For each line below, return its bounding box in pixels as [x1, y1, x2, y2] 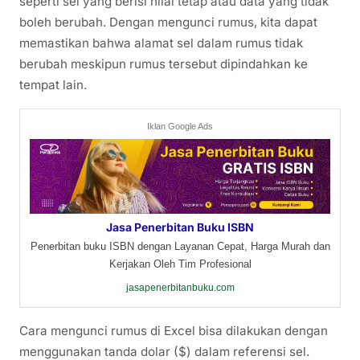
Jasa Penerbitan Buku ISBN [106, 220, 254, 235]
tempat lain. [19, 77, 87, 93]
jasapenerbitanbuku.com [125, 282, 235, 294]
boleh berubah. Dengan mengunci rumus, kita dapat [19, 14, 317, 31]
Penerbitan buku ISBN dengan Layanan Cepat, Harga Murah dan [30, 240, 330, 253]
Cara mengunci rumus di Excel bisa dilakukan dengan [19, 323, 328, 339]
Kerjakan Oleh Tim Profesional [108, 258, 252, 271]
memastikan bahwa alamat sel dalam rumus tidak [19, 35, 303, 51]
